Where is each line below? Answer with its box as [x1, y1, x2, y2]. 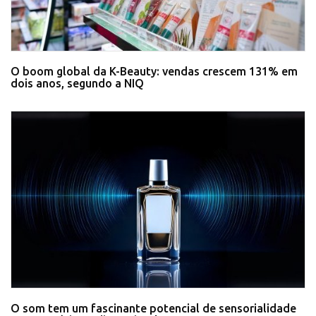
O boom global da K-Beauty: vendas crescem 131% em [11, 65, 298, 78]
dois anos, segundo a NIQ [11, 77, 144, 90]
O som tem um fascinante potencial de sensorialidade [11, 302, 296, 315]
